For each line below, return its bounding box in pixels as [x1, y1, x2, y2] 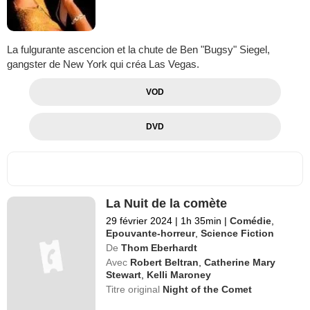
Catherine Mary [204, 257, 276, 268]
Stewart [106, 269, 142, 281]
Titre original [106, 284, 163, 295]
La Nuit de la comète [106, 197, 228, 211]
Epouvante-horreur [106, 228, 196, 239]
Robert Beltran [130, 257, 199, 268]
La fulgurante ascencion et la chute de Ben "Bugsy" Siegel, [7, 44, 270, 56]
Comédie [230, 215, 272, 227]
